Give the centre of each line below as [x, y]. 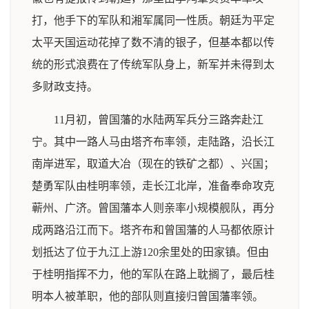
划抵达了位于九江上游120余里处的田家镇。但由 [150, 252]
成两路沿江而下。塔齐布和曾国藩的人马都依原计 [153, 230]
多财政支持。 [65, 87]
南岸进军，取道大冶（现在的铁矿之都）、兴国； [153, 164]
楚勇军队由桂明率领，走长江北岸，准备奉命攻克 [153, 186]
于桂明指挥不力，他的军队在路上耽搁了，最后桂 [153, 274]
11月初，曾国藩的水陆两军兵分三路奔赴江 [159, 120]
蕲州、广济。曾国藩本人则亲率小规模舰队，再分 [153, 208]
